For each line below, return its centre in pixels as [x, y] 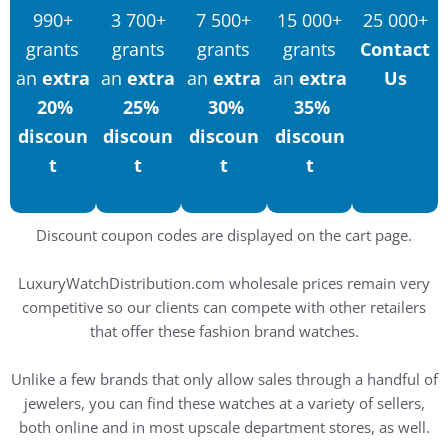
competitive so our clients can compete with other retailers [224, 307]
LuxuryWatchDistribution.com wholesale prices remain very [224, 283]
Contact [395, 48]
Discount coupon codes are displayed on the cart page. [224, 235]
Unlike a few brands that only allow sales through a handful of [224, 379]
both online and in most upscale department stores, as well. [224, 427]
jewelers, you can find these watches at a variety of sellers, [224, 403]
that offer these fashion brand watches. [224, 331]
